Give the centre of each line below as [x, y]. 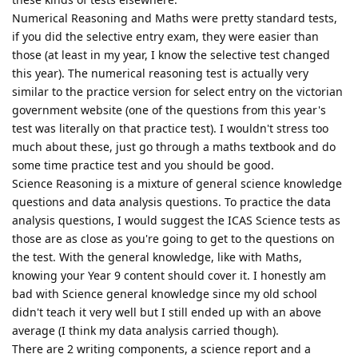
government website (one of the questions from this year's [169, 109]
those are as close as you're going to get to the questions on [173, 238]
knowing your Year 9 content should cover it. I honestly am [169, 275]
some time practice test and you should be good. [143, 165]
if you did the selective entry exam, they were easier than [165, 36]
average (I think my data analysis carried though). [145, 330]
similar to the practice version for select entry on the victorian [177, 91]
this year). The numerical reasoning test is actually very [160, 73]
